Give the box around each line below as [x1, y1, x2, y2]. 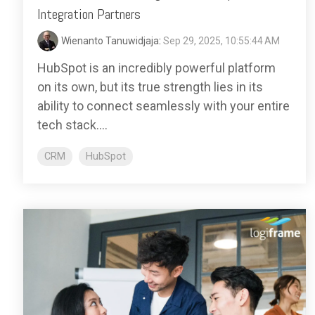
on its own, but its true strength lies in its [37, 79, 263, 94]
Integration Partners [37, 4, 141, 23]
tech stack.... [37, 117, 108, 132]
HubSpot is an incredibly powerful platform [37, 60, 276, 75]
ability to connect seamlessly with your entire [37, 98, 290, 113]
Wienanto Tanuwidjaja [61, 34, 159, 46]
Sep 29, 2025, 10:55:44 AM [163, 34, 280, 46]
